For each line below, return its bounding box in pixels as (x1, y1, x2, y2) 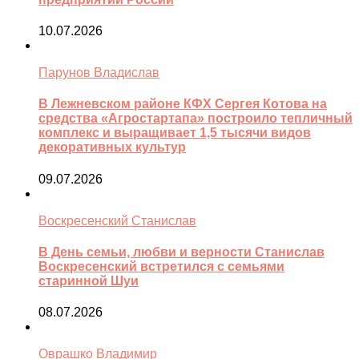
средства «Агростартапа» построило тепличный (38, 111, 353, 126)
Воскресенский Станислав (38, 213, 196, 228)
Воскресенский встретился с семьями (38, 259, 284, 273)
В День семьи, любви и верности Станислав (38, 244, 325, 259)
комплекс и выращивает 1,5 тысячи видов (38, 126, 311, 140)
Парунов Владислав (38, 66, 159, 80)
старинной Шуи (38, 273, 139, 288)
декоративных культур (38, 140, 186, 155)
